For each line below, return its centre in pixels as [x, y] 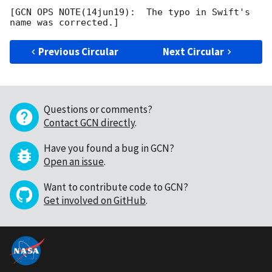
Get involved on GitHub [95, 201]
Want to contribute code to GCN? [116, 187]
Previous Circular [79, 52]
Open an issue [74, 162]
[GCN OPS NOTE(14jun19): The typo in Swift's [130, 12]
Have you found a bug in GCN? [109, 148]
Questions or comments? [98, 110]
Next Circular [194, 52]
